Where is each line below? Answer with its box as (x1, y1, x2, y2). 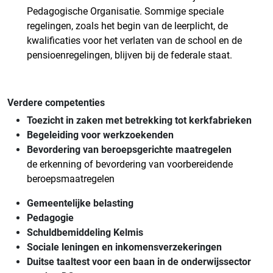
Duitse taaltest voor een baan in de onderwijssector (27, 256, 251, 268)
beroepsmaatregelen (27, 173, 115, 185)
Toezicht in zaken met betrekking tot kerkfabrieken (27, 115, 252, 127)
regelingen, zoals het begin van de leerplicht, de (27, 20, 228, 32)
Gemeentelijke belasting (27, 197, 133, 210)
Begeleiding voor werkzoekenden (27, 129, 174, 141)
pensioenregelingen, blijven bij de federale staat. (27, 49, 232, 62)
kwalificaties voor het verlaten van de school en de (27, 35, 242, 47)
